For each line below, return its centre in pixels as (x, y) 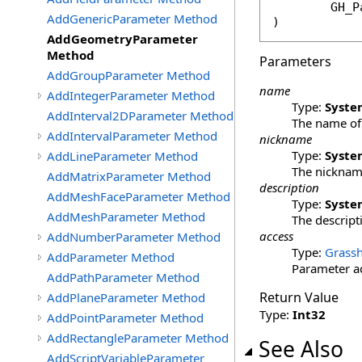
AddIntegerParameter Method (131, 95)
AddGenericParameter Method (132, 19)
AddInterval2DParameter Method (140, 116)
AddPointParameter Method (125, 318)
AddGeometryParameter (122, 39)
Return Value (299, 297)
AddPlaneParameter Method (126, 297)
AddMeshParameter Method (126, 217)
